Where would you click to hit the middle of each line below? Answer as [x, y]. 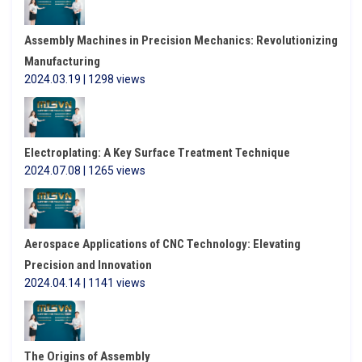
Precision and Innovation [88, 265]
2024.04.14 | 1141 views [85, 283]
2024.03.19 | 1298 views [85, 79]
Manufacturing [62, 61]
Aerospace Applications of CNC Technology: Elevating [162, 244]
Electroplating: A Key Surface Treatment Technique [157, 153]
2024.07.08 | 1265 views [85, 170]
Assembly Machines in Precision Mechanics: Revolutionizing [181, 40]
